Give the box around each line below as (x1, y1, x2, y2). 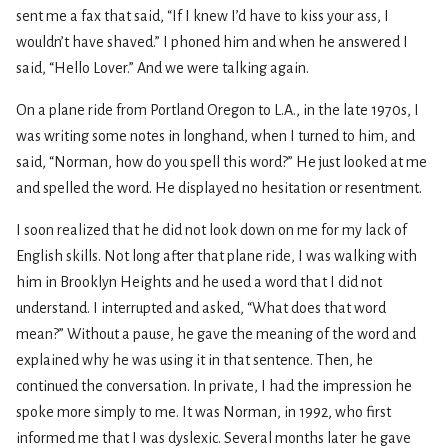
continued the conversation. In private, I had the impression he (16, 378, 412, 395)
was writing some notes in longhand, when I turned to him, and (16, 128, 415, 145)
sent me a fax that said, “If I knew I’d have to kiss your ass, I (16, 8, 389, 25)
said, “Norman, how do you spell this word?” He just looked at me (16, 154, 427, 171)
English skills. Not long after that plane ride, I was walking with (16, 248, 417, 265)
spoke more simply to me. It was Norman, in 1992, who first (16, 404, 391, 421)
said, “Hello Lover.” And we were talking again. (16, 60, 309, 77)
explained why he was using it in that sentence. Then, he (16, 352, 373, 369)
